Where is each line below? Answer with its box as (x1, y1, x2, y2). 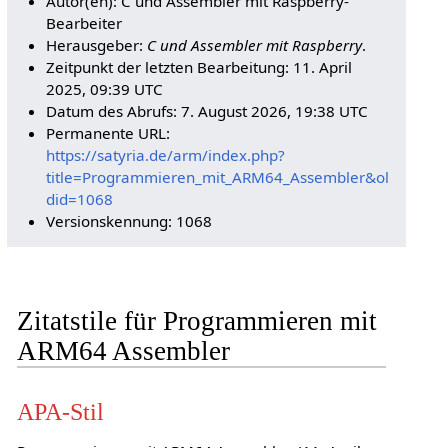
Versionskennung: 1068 (46, 210, 213, 231)
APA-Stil (16, 398, 104, 426)
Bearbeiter (46, 12, 123, 33)
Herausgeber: (46, 34, 148, 55)
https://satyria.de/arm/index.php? (46, 144, 286, 165)
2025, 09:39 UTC (46, 78, 164, 99)
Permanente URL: (46, 122, 171, 143)
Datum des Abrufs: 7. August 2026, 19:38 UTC (46, 100, 369, 121)
